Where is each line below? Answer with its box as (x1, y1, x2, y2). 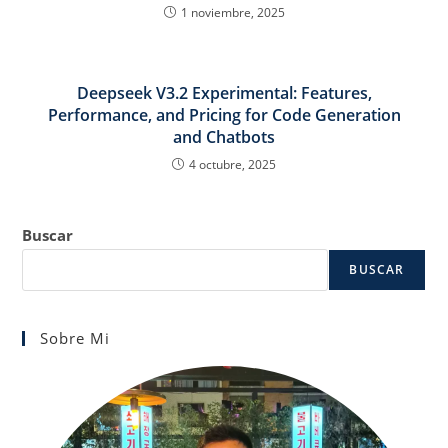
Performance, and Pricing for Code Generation (47, 103, 401, 126)
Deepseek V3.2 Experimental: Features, (76, 81, 372, 104)
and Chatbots (173, 125, 275, 148)
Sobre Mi (40, 327, 111, 348)
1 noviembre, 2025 (180, 3, 285, 21)
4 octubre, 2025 (189, 155, 276, 173)
